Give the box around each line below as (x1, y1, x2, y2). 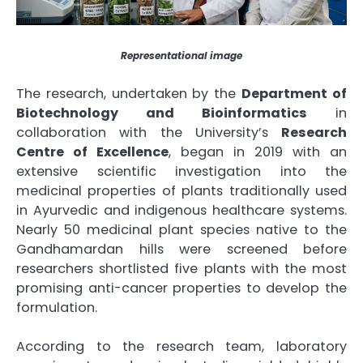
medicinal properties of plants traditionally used (16, 181, 347, 200)
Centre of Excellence (16, 142, 169, 161)
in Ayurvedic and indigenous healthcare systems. (16, 200, 347, 220)
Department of (241, 83, 348, 103)
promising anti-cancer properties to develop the (16, 278, 347, 297)
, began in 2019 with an (169, 142, 347, 161)
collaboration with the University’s (16, 122, 281, 142)
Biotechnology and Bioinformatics (16, 103, 307, 122)
